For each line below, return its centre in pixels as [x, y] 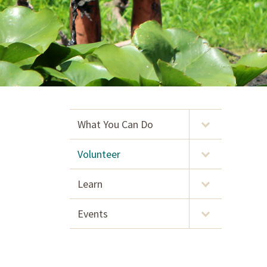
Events [93, 214]
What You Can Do [115, 124]
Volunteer [99, 154]
